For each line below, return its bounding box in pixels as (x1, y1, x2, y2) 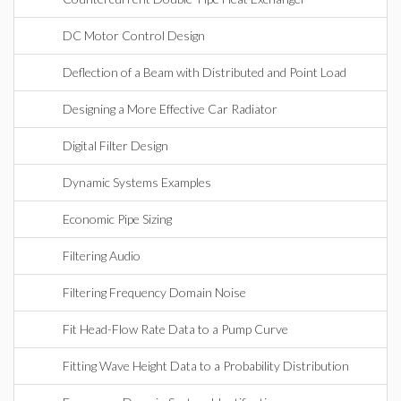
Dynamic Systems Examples (63, 175, 211, 190)
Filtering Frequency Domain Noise (63, 285, 246, 300)
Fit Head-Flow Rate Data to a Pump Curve (63, 321, 288, 337)
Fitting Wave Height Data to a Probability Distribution (63, 358, 349, 373)
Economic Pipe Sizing (63, 211, 172, 226)
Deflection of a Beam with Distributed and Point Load (63, 64, 346, 80)
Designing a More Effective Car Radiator (63, 101, 277, 116)
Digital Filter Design (63, 138, 168, 153)
